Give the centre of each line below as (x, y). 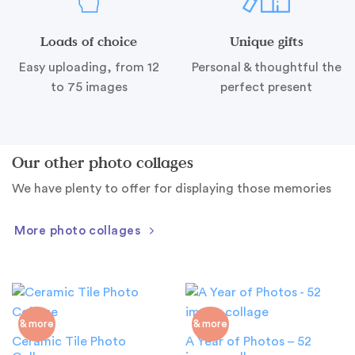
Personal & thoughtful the (266, 67)
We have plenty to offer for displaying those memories (172, 189)
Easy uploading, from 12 (89, 67)
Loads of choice (89, 41)
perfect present (266, 87)
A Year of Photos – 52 (248, 342)
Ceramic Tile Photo (69, 342)
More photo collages (78, 231)
